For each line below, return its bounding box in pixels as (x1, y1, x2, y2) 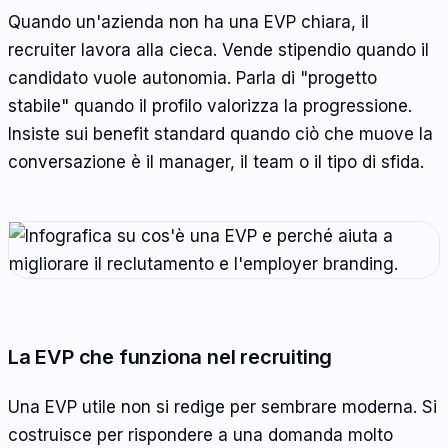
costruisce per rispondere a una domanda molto (8, 425, 393, 446)
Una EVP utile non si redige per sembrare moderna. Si (8, 397, 437, 418)
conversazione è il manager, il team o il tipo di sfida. (8, 152, 424, 173)
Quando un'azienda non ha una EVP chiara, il (8, 12, 369, 33)
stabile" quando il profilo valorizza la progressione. (8, 96, 412, 117)
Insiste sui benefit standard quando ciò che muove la (8, 124, 433, 145)
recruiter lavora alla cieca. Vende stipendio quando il (8, 40, 429, 61)
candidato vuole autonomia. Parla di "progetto (8, 68, 377, 89)
